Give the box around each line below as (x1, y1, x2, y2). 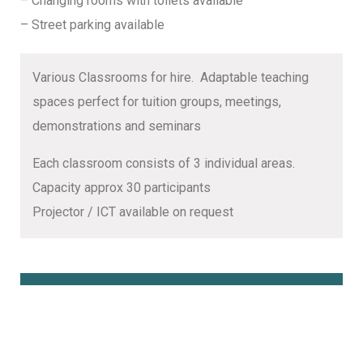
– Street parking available (20, 16, 164, 32)
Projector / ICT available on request (32, 203, 233, 220)
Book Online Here (32, 289, 206, 317)
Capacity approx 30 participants (32, 179, 211, 195)
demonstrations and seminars (32, 117, 201, 134)
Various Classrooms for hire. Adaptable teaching (32, 69, 309, 85)
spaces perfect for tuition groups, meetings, (32, 93, 281, 109)
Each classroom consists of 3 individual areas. (32, 155, 295, 171)
